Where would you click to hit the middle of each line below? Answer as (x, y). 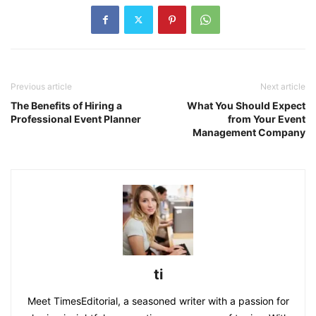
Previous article (41, 86)
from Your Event (267, 119)
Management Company (249, 132)
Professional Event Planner (76, 119)
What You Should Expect (246, 105)
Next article (283, 86)
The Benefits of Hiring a (66, 105)
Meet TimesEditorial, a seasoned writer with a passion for (158, 300)
